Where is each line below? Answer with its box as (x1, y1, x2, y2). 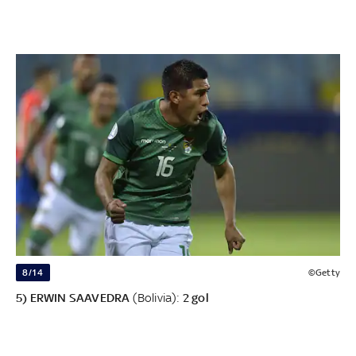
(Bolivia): (132, 291, 183, 305)
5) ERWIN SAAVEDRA (16, 291, 133, 305)
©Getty (308, 267, 340, 279)
